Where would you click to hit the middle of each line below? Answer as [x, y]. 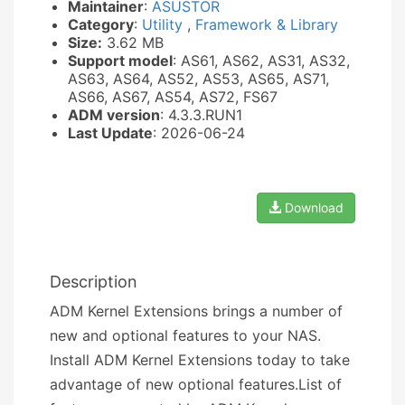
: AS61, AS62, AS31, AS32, [261, 60]
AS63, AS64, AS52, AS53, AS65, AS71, [198, 78]
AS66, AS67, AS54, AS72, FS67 [173, 96]
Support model [120, 60]
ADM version [114, 114]
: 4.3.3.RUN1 [201, 114]
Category [101, 24]
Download [312, 207]
